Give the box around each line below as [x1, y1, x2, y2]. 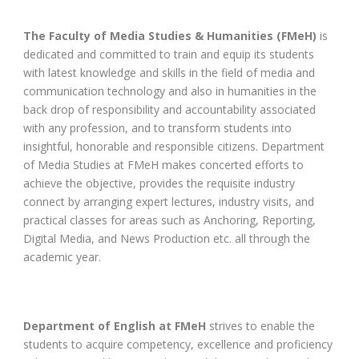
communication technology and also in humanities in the [23, 83, 317, 99]
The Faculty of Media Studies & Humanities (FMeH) [23, 27, 317, 43]
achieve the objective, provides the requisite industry [23, 175, 295, 191]
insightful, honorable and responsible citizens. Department [23, 138, 325, 154]
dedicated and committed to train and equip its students [23, 46, 314, 62]
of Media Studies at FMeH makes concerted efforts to [23, 156, 304, 172]
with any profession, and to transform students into [23, 119, 292, 135]
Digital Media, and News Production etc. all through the [23, 230, 310, 246]
